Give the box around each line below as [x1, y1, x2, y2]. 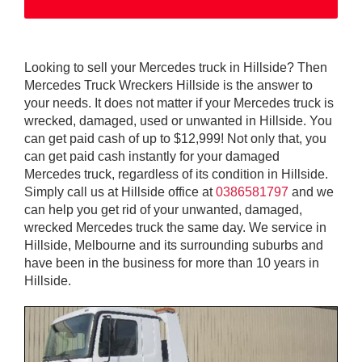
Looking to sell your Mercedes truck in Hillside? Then [24, 60, 327, 74]
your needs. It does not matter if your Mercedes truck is [24, 95, 334, 110]
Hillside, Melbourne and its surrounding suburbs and [24, 238, 323, 252]
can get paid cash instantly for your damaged [24, 149, 280, 163]
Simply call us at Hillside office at [24, 184, 216, 199]
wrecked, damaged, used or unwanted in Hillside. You [24, 113, 332, 128]
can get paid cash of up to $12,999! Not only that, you [24, 131, 326, 145]
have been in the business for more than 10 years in [24, 255, 319, 270]
